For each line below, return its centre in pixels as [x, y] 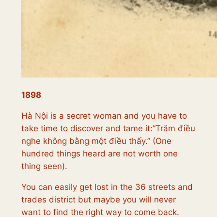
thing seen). [44, 166]
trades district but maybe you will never [98, 200]
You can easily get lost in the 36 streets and [107, 187]
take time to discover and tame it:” [88, 129]
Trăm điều [175, 129]
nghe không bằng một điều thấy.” [87, 141]
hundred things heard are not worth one [99, 154]
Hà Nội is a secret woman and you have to [104, 116]
